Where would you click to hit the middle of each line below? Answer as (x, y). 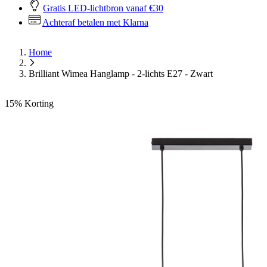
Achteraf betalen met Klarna (95, 22)
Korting (39, 103)
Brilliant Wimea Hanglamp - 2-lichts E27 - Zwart (121, 74)
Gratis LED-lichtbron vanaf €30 (103, 8)
